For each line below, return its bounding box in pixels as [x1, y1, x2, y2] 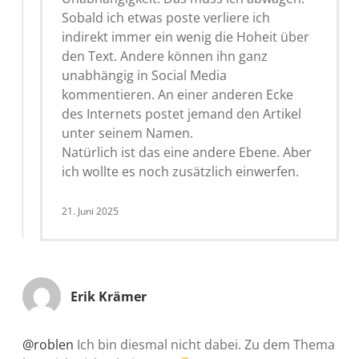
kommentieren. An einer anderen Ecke [62, 85, 293, 103]
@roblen [22, 335, 74, 353]
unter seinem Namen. [62, 123, 193, 142]
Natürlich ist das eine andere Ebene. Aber [62, 143, 312, 161]
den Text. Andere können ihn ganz [62, 46, 268, 65]
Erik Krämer [71, 287, 147, 305]
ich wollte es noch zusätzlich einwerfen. [62, 162, 299, 180]
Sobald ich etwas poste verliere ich [62, 8, 270, 26]
